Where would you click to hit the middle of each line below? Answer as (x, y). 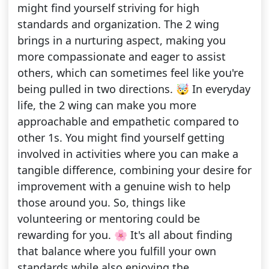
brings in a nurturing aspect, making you (121, 41)
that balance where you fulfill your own (116, 251)
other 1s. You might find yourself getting (121, 138)
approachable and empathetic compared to (128, 122)
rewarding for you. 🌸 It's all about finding (125, 235)
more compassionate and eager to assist (121, 57)
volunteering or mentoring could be (108, 219)
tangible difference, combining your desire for (134, 170)
